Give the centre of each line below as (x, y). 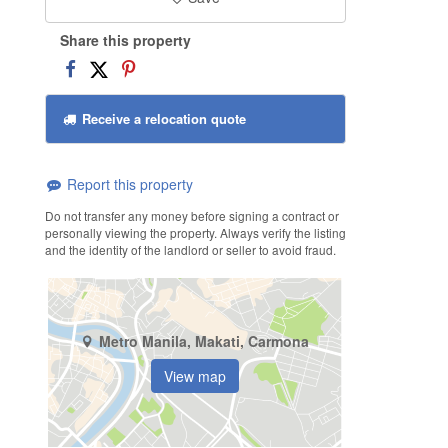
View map (195, 376)
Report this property (127, 184)
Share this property (125, 39)
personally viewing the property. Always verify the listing (195, 232)
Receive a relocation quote (161, 119)
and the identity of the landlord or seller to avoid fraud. (190, 249)
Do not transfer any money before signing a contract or (191, 215)
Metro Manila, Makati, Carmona (204, 341)
